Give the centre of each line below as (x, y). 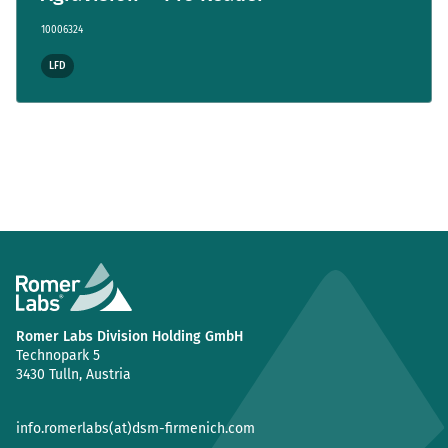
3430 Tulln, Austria (73, 374)
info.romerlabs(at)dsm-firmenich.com (135, 428)
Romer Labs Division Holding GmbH (129, 336)
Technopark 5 (58, 355)
